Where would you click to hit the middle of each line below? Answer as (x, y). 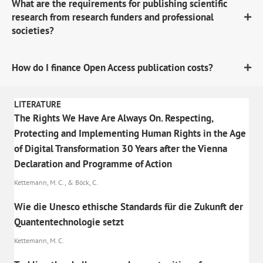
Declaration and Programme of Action (93, 163)
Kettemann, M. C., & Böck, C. (56, 182)
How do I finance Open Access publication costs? (112, 67)
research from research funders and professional (113, 17)
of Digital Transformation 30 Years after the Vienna (121, 148)
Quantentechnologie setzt (69, 222)
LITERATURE (38, 104)
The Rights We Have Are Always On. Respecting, (114, 118)
